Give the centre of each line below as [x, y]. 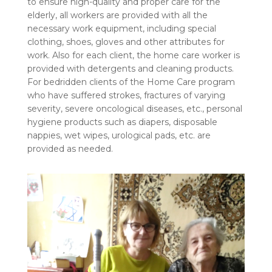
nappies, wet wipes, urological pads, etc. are [119, 135]
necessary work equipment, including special [121, 28]
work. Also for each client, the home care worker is [133, 55]
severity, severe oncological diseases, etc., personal [134, 108]
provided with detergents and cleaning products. [130, 68]
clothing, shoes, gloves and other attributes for [126, 42]
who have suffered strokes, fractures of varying [126, 95]
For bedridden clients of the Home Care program [131, 82]
